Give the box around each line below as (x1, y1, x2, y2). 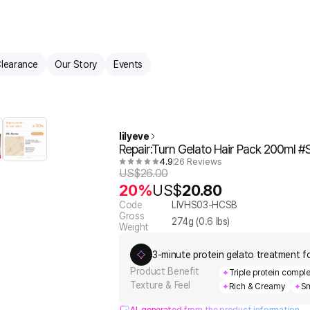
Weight (119, 221, 149, 232)
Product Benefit (130, 266, 199, 277)
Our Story (55, 58, 98, 70)
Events (113, 58, 143, 70)
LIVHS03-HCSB (172, 199, 237, 210)
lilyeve (119, 131, 149, 142)
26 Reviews (174, 156, 222, 167)
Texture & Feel (130, 280, 191, 291)
